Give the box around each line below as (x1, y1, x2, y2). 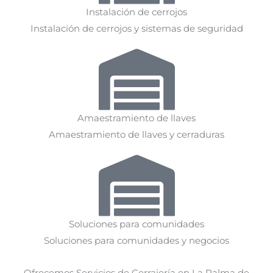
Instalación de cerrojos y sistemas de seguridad (30, 23, 243, 34)
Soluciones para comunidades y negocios (44, 235, 229, 246)
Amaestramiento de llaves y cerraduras (49, 129, 224, 140)
